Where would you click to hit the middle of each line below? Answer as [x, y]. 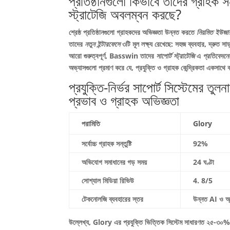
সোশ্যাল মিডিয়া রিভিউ [108, 180]
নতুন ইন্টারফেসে [104, 44]
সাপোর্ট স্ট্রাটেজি [177, 56]
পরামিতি [91, 123]
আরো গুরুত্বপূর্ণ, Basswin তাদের [113, 56]
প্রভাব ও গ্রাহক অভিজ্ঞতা [124, 101]
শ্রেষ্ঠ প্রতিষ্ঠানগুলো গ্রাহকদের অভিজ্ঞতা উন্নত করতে [133, 32]
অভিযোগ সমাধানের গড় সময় [114, 162]
